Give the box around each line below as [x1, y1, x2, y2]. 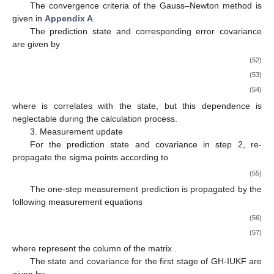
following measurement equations [12, 196, 143, 207]
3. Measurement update [29, 126, 123, 136]
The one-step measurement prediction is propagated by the [29, 183, 262, 194]
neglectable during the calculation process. [12, 113, 177, 124]
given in [12, 13, 45, 24]
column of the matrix [93, 243, 174, 254]
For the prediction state [29, 139, 135, 149]
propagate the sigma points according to [12, 152, 168, 162]
